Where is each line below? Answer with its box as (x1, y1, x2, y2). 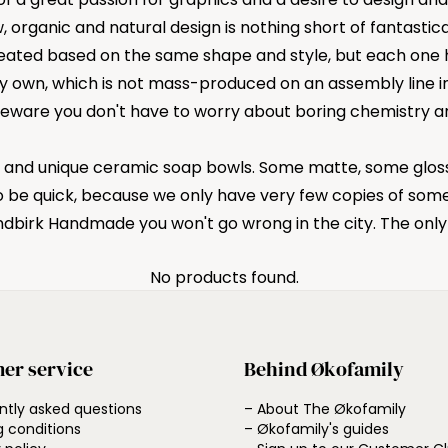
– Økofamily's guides (244, 419, 389, 439)
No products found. (149, 266, 299, 289)
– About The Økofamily (244, 399, 406, 419)
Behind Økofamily (244, 355, 404, 383)
